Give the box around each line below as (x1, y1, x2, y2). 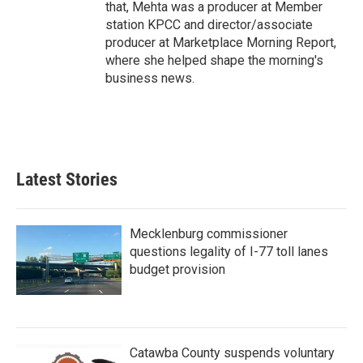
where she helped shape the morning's (105, 53, 323, 68)
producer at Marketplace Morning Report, (105, 35, 336, 50)
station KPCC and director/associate (105, 17, 313, 32)
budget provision (130, 262, 225, 277)
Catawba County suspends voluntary (130, 345, 335, 361)
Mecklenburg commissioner (130, 226, 288, 241)
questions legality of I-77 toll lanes (130, 244, 328, 259)
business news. (105, 70, 194, 86)
